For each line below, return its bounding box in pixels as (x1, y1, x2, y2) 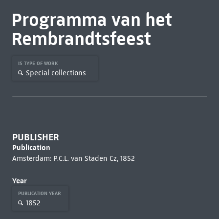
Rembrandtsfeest (11, 27, 151, 50)
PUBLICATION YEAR (18, 190, 63, 197)
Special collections (25, 68, 86, 77)
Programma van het (11, 8, 172, 31)
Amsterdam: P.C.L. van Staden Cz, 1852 (12, 154, 135, 163)
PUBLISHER (12, 131, 59, 143)
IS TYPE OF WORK (18, 60, 60, 66)
